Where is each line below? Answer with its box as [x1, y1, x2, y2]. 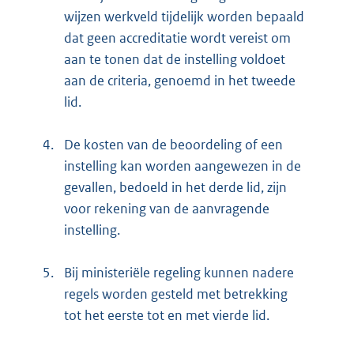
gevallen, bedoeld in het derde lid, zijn [64, 179, 287, 197]
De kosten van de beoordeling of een [64, 136, 283, 154]
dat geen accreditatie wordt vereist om [64, 29, 291, 47]
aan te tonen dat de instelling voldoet [64, 51, 285, 69]
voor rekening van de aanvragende [64, 200, 269, 218]
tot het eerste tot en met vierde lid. [64, 307, 269, 325]
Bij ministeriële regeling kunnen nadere [64, 264, 294, 282]
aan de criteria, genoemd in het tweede [64, 72, 296, 90]
